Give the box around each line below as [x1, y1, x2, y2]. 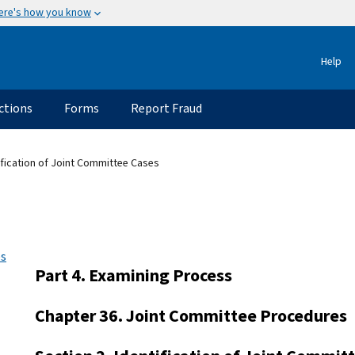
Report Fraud [131, 99, 202, 116]
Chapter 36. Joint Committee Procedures [35, 303, 347, 327]
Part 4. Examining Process [35, 263, 232, 287]
